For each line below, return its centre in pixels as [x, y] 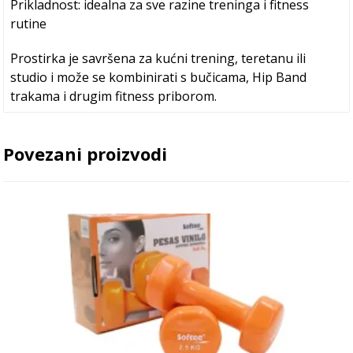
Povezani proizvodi [85, 154]
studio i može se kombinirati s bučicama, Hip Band [159, 78]
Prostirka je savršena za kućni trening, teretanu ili [158, 59]
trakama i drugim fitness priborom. [114, 97]
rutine [29, 24]
